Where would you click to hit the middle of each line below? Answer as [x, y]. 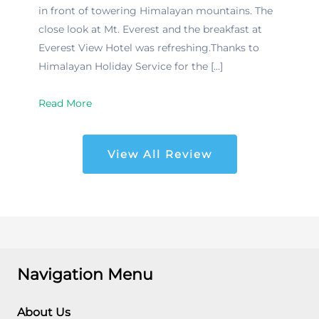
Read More [65, 104]
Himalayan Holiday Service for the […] [131, 66]
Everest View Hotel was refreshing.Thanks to [149, 47]
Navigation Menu [85, 274]
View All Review [159, 155]
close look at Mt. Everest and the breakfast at [150, 29]
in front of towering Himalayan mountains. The [156, 10]
